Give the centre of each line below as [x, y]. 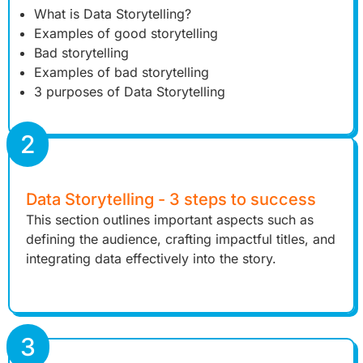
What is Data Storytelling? [113, 13]
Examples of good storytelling [126, 33]
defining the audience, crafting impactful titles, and [181, 239]
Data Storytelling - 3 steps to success [171, 199]
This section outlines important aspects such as [170, 219]
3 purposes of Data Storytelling [130, 91]
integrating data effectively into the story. [151, 258]
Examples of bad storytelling [122, 72]
